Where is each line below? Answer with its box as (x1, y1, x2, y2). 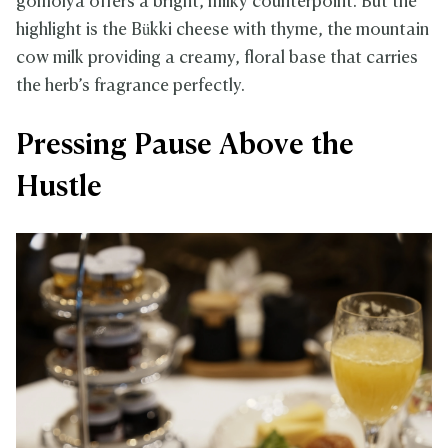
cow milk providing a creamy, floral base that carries (16, 49, 418, 67)
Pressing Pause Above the (16, 131, 354, 160)
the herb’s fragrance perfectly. (16, 77, 245, 95)
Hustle (16, 173, 102, 202)
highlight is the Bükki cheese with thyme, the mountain (16, 21, 429, 39)
